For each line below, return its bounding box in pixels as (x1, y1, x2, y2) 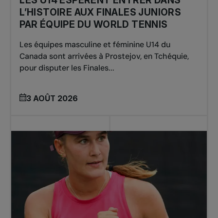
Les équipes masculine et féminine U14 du (19, 39, 171, 50)
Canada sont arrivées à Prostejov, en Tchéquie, (19, 51, 189, 62)
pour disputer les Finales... (19, 63, 115, 73)
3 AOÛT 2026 (26, 93, 78, 103)
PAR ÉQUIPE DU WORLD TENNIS (19, 18, 168, 31)
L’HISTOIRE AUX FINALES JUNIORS (19, 6, 182, 18)
